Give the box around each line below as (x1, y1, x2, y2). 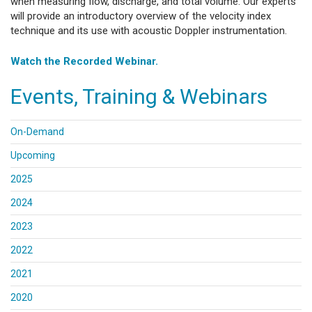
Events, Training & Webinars (10, 84, 267, 109)
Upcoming (10, 150, 55, 162)
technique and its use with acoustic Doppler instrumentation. (10, 24, 290, 38)
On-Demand (10, 126, 64, 138)
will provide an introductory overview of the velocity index (10, 10, 271, 23)
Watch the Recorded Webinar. (10, 54, 158, 68)
